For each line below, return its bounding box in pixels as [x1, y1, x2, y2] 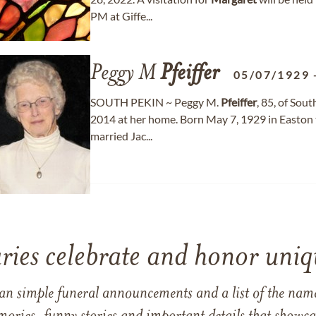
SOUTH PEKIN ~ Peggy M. [90, 95, 221, 109]
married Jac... [90, 129, 152, 142]
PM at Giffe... [90, 9, 152, 23]
